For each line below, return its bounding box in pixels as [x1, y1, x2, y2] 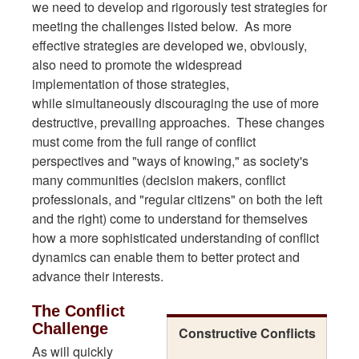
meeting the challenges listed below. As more [32, 16, 292, 35]
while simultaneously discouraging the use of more [32, 93, 319, 112]
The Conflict [32, 301, 125, 320]
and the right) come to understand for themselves [32, 208, 308, 228]
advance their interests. [32, 266, 167, 285]
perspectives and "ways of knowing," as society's [32, 151, 309, 170]
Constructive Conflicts [178, 323, 316, 342]
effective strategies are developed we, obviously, [32, 35, 307, 54]
